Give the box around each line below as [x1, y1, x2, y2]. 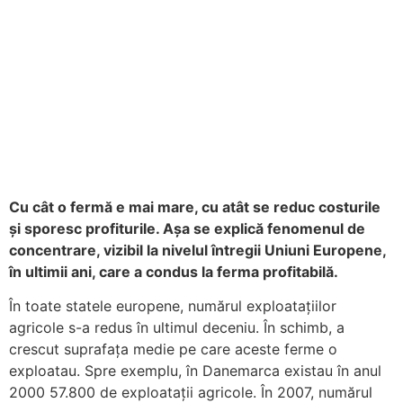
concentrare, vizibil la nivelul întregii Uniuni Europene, [9, 241, 386, 259]
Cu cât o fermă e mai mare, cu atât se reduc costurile [9, 198, 381, 216]
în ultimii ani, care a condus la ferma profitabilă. [9, 263, 338, 281]
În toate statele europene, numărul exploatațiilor [9, 297, 336, 316]
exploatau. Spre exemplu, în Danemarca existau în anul [9, 362, 381, 381]
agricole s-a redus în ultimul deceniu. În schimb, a [9, 318, 345, 337]
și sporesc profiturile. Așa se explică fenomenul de [9, 219, 365, 237]
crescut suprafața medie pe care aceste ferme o [9, 340, 337, 359]
